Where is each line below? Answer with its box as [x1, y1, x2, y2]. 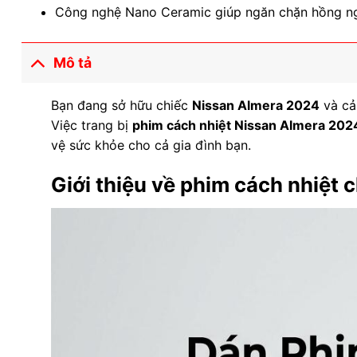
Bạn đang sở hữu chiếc [50, 96, 192, 113]
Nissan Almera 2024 [191, 96, 320, 113]
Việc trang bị [50, 116, 132, 133]
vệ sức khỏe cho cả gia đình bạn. [50, 136, 251, 153]
